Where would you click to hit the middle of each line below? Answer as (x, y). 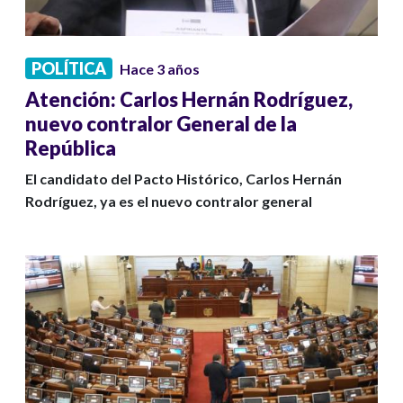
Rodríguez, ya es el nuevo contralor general (169, 201)
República (71, 148)
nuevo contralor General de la (161, 124)
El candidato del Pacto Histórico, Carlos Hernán (184, 179)
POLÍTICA (69, 69)
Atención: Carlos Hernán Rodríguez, (189, 100)
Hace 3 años (160, 69)
